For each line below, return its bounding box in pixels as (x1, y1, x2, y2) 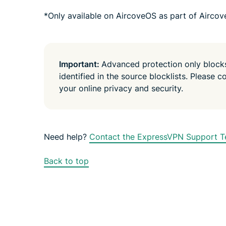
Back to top (44, 156, 89, 166)
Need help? (44, 132, 89, 142)
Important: (59, 59, 101, 69)
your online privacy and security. (59, 83, 183, 93)
